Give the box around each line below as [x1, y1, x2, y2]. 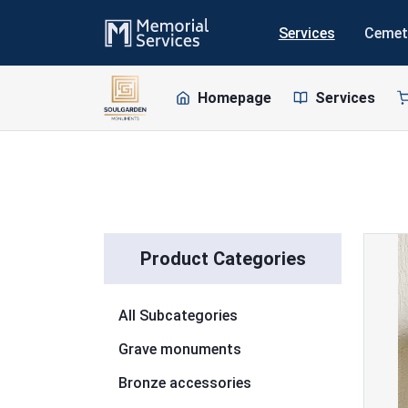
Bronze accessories [118, 374, 251, 392]
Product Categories [139, 248, 306, 270]
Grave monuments [118, 341, 241, 358]
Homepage [198, 89, 271, 107]
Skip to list [103, 233, 172, 250]
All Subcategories [118, 307, 238, 324]
